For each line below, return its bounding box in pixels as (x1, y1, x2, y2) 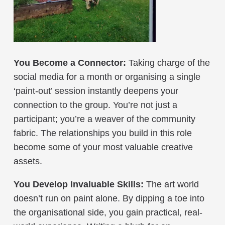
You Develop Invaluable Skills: (14, 179, 144, 189)
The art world (144, 179, 199, 189)
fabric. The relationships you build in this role (14, 128, 192, 138)
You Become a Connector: (14, 57, 126, 68)
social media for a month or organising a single (14, 71, 200, 82)
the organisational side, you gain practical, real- (14, 207, 202, 217)
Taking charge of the (126, 57, 210, 68)
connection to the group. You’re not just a (14, 99, 177, 110)
